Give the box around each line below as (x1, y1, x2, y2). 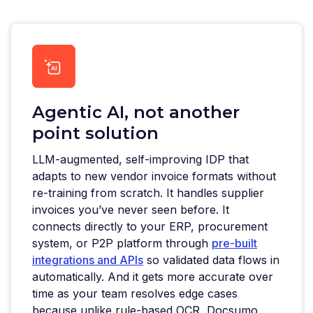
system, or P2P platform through (32, 235, 212, 250)
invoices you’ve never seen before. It (32, 202, 229, 217)
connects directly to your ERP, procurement (32, 219, 268, 233)
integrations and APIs (32, 252, 143, 267)
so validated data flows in (143, 252, 279, 267)
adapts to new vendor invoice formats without (32, 168, 276, 183)
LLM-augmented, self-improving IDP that (32, 152, 249, 166)
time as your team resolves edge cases (32, 286, 238, 300)
